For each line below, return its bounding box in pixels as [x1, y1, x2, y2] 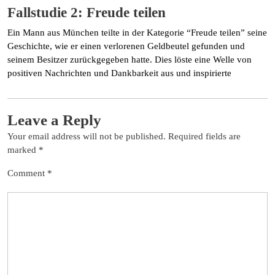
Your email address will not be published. [7, 131, 166, 141]
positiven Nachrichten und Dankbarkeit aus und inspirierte [7, 68, 231, 78]
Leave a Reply [7, 111, 101, 128]
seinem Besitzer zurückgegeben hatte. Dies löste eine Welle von [7, 54, 252, 64]
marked [7, 144, 39, 155]
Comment [7, 168, 47, 178]
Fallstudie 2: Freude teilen [7, 4, 166, 20]
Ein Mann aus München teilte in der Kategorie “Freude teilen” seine [7, 27, 267, 37]
